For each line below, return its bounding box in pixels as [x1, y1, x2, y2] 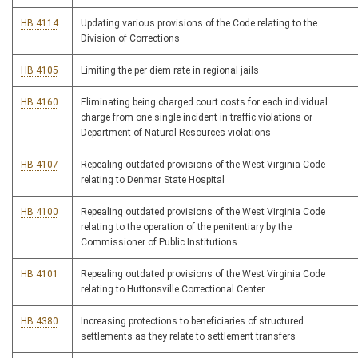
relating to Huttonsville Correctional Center [81, 284, 265, 296]
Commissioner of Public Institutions [81, 237, 237, 249]
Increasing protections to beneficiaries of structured [81, 316, 304, 328]
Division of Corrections [81, 33, 180, 45]
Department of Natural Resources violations [81, 127, 271, 139]
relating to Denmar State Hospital [81, 174, 225, 186]
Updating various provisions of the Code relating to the [81, 18, 317, 30]
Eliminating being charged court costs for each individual [81, 97, 328, 109]
